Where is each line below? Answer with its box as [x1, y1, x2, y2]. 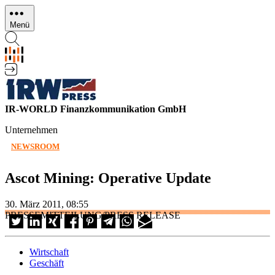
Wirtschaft [29, 246, 69, 257]
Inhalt [5, 27, 27, 37]
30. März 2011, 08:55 [5, 198, 88, 209]
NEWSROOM [11, 142, 60, 151]
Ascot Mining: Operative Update [5, 169, 211, 186]
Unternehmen [5, 125, 58, 135]
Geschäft [29, 257, 64, 268]
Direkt [5, 5, 29, 15]
